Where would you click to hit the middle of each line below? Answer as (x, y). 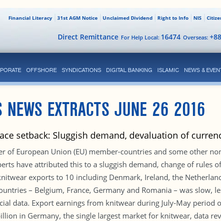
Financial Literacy (30, 18)
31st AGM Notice (77, 18)
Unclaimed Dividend (127, 18)
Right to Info (173, 18)
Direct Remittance (88, 37)
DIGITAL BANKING (129, 70)
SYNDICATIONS (81, 70)
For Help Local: (141, 37)
